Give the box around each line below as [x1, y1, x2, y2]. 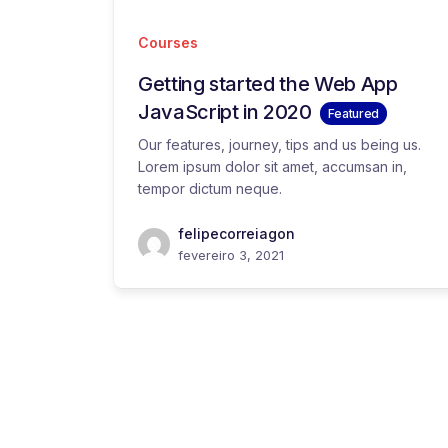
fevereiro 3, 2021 [178, 247, 284, 263]
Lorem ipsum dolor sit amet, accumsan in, [138, 158, 407, 175]
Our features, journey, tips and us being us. [138, 136, 421, 153]
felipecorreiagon [178, 225, 295, 242]
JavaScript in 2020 [138, 100, 312, 124]
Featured [327, 105, 379, 121]
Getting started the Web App [138, 72, 398, 96]
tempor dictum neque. [138, 180, 282, 197]
